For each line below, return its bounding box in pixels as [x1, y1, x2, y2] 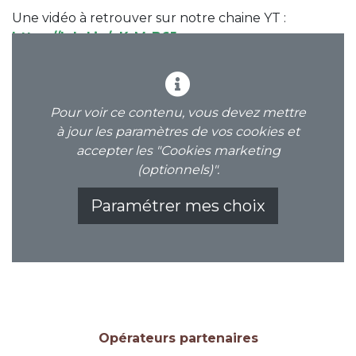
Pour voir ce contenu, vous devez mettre [50, 105, 306, 121]
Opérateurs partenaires [98, 330, 258, 346]
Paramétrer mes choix [91, 195, 265, 215]
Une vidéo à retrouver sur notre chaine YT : [12, 10, 286, 25]
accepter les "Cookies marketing [75, 143, 281, 159]
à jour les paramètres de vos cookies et [56, 124, 300, 140]
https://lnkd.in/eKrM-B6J [12, 29, 177, 44]
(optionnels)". [137, 162, 219, 178]
